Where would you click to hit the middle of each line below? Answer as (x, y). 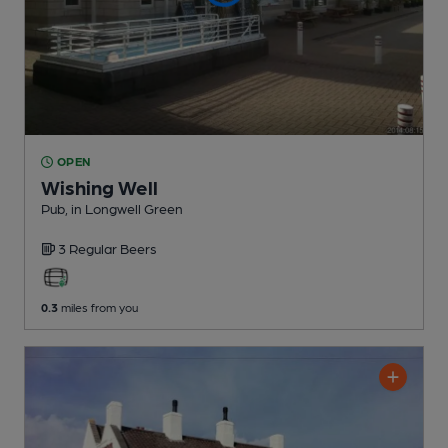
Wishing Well (99, 187)
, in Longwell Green (124, 208)
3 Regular (89, 248)
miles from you (98, 307)
